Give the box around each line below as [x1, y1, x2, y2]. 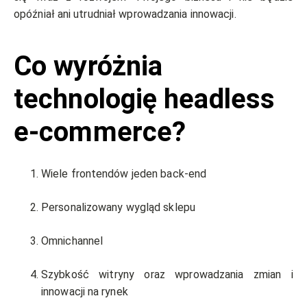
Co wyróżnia [14, 50, 163, 83]
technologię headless [14, 83, 275, 116]
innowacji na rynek [41, 285, 131, 299]
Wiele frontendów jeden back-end [41, 167, 210, 181]
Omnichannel [41, 234, 106, 248]
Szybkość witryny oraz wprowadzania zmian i [41, 268, 293, 282]
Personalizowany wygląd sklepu [41, 201, 198, 214]
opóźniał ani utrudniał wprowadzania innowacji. [14, 8, 236, 21]
